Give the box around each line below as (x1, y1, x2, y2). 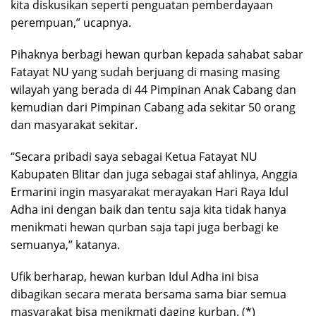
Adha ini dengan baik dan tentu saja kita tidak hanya (11, 201, 286, 217)
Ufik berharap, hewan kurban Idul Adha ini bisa (11, 268, 259, 284)
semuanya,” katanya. (11, 236, 120, 253)
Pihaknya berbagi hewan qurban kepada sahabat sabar (11, 46, 303, 62)
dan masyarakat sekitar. (11, 116, 138, 133)
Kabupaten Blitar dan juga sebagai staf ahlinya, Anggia (11, 166, 298, 182)
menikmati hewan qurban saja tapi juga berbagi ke (11, 219, 279, 235)
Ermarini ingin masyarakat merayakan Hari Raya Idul (11, 183, 288, 200)
